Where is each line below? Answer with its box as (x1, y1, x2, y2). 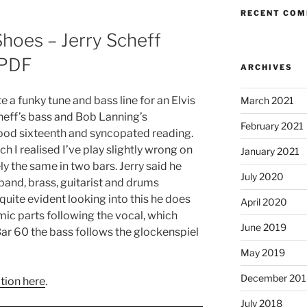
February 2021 (240, 119, 304, 132)
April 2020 (240, 195, 287, 208)
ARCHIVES (240, 62, 293, 72)
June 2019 (240, 221, 286, 233)
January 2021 (240, 145, 299, 157)
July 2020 (240, 170, 284, 182)
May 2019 (240, 246, 285, 258)
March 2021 (240, 94, 294, 106)
